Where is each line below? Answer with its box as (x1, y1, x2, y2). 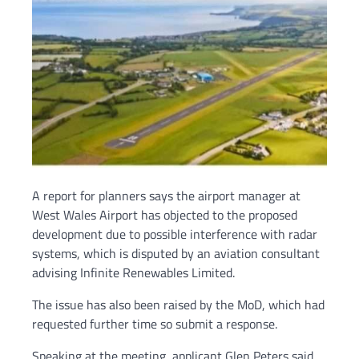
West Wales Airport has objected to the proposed (32, 205, 297, 225)
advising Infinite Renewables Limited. (32, 263, 235, 283)
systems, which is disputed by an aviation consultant (32, 244, 320, 264)
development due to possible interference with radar (32, 224, 317, 244)
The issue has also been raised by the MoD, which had (32, 295, 325, 315)
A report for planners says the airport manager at (32, 186, 301, 206)
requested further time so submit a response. (32, 314, 277, 334)
